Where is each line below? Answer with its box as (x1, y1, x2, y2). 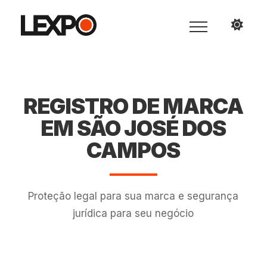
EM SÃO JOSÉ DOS (41, 115, 226, 141)
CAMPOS (86, 137, 181, 163)
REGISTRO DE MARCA (23, 93, 244, 119)
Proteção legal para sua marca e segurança (28, 190, 239, 202)
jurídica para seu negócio (73, 207, 194, 219)
